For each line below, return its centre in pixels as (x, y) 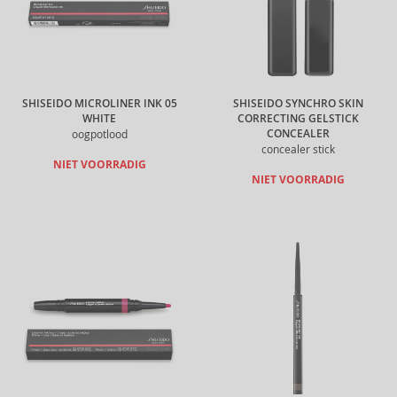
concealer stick (298, 149)
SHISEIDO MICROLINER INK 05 (99, 104)
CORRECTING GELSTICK (298, 119)
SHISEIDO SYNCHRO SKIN (298, 104)
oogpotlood (99, 134)
